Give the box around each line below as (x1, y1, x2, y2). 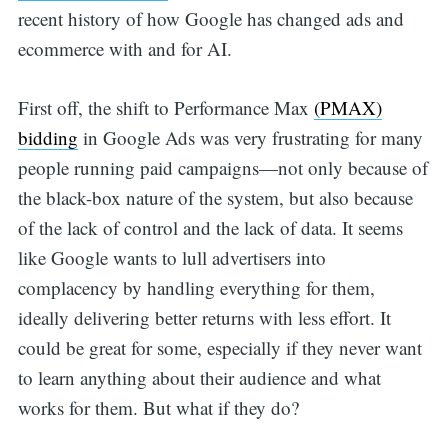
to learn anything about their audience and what (17, 364, 381, 390)
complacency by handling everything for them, (17, 274, 375, 300)
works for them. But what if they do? (17, 394, 299, 420)
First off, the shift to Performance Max (17, 94, 314, 120)
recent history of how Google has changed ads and (17, 6, 404, 32)
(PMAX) (313, 94, 382, 120)
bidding (17, 124, 78, 150)
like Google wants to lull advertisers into (17, 244, 326, 270)
